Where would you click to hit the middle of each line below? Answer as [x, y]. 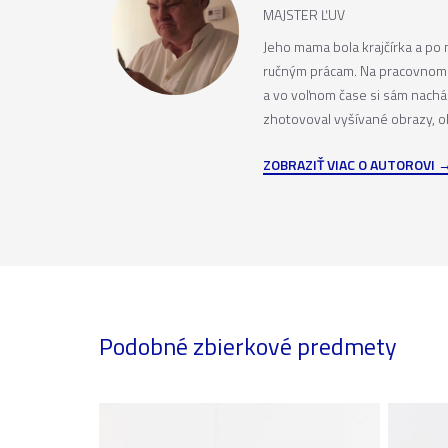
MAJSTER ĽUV [304, 14]
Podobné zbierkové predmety [248, 345]
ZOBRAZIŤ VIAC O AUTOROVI [349, 164]
